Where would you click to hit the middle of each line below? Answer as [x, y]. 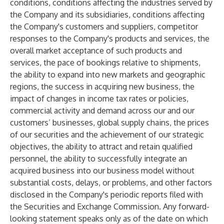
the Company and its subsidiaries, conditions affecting [107, 14]
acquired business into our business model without [102, 170]
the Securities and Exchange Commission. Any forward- [110, 206]
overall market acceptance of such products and [96, 50]
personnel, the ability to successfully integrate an [98, 158]
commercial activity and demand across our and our [102, 110]
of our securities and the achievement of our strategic [107, 134]
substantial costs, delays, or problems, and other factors [111, 182]
